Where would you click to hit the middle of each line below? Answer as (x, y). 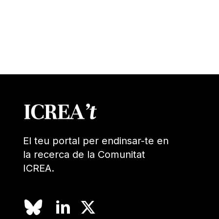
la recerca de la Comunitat (84, 154)
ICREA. (39, 168)
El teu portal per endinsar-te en (96, 141)
